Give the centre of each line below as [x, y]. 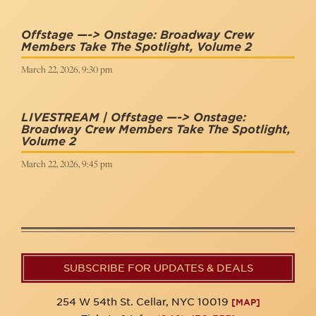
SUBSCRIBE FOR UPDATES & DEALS [158, 268]
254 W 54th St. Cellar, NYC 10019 [144, 302]
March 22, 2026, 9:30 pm [67, 69]
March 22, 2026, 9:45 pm [67, 164]
